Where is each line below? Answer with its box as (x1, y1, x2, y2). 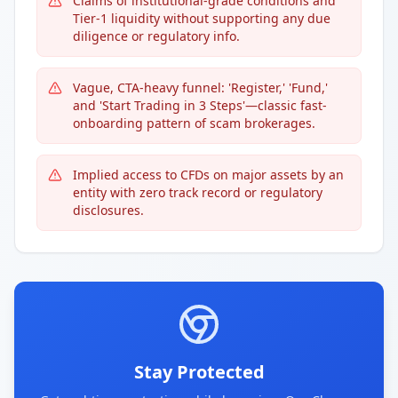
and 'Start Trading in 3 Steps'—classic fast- (73, 97, 327, 114)
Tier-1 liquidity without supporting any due (73, 10, 330, 27)
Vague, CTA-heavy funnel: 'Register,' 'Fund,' (73, 79, 328, 96)
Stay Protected (133, 360, 265, 384)
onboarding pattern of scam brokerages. (73, 115, 315, 131)
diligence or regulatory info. (73, 28, 240, 44)
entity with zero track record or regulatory (73, 184, 322, 201)
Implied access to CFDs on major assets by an (73, 166, 344, 183)
